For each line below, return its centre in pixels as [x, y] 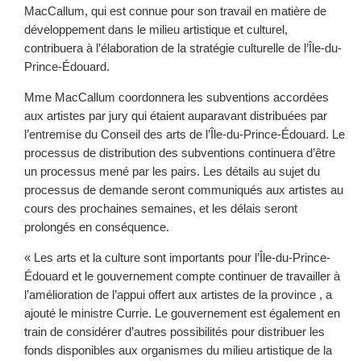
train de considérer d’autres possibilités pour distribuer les [174, 332]
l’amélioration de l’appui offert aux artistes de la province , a [178, 295]
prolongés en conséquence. [97, 227]
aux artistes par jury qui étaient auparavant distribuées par [176, 116]
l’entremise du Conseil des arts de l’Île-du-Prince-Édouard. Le [185, 134]
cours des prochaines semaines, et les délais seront [161, 208]
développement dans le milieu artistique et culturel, [156, 29]
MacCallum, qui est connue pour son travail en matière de [175, 11]
